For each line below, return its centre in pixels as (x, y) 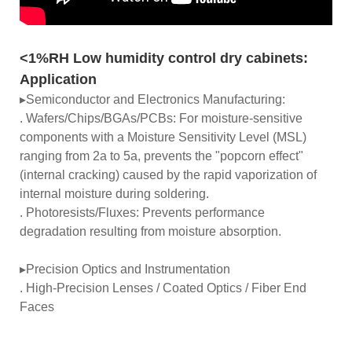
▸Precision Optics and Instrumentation (125, 269)
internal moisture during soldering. (114, 193)
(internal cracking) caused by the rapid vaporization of (168, 174)
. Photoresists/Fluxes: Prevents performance (142, 212)
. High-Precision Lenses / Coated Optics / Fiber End (163, 288)
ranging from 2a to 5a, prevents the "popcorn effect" (161, 156)
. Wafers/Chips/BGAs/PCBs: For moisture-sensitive (161, 118)
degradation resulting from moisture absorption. (150, 231)
